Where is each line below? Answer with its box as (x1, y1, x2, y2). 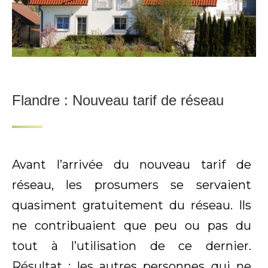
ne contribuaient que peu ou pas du (12, 218, 251, 233)
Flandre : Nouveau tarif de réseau (12, 92, 224, 109)
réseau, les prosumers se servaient (12, 178, 251, 193)
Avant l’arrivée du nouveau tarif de (12, 157, 251, 172)
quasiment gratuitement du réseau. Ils (12, 198, 251, 213)
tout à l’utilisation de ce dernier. (12, 239, 251, 254)
